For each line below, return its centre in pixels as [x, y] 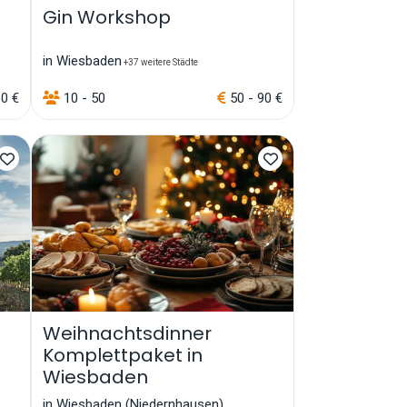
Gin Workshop [107, 17]
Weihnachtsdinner [127, 333]
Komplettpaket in [123, 355]
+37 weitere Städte [160, 63]
